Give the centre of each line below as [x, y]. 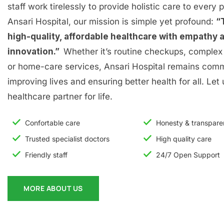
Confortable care [52, 122]
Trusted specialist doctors [67, 138]
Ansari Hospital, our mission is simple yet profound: [112, 21]
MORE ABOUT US [53, 188]
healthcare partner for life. [60, 96]
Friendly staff [46, 154]
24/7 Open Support [188, 154]
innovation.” [35, 51]
